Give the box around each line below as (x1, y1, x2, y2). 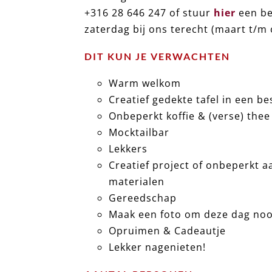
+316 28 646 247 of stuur (84, 5, 214, 19)
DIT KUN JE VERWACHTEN (84, 50, 231, 62)
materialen (109, 175, 165, 189)
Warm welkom (109, 76, 182, 90)
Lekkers (109, 142, 148, 156)
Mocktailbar (109, 126, 170, 140)
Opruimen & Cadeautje (109, 224, 226, 238)
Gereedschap (109, 191, 177, 205)
